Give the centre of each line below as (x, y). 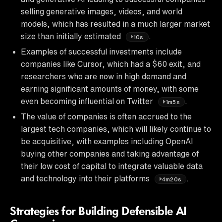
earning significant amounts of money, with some (110, 88)
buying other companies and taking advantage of (110, 153)
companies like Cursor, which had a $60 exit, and (111, 64)
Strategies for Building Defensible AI (98, 212)
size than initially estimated (72, 36)
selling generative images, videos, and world (102, 11)
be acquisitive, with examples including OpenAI (107, 141)
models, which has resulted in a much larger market (115, 24)
